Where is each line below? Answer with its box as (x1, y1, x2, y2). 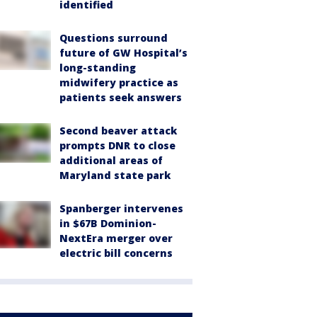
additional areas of (59, 154, 163, 167)
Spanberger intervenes (59, 202, 183, 215)
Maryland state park (59, 168, 171, 182)
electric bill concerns (59, 246, 173, 260)
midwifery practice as (59, 76, 178, 89)
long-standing (59, 61, 136, 74)
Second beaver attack (59, 124, 177, 137)
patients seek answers (59, 91, 182, 104)
